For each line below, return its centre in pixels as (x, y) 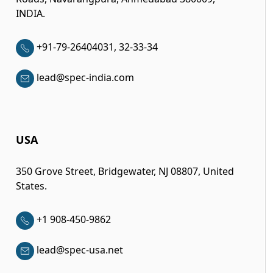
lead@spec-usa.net (80, 250)
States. (31, 186)
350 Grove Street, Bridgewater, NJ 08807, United (125, 171)
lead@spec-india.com (85, 78)
